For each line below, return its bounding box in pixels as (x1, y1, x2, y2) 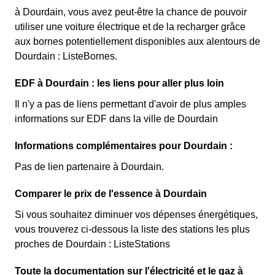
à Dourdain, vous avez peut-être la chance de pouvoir (15, 7, 247, 17)
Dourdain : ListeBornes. (15, 51, 117, 61)
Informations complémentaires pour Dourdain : (15, 141, 233, 151)
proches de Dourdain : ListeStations (15, 239, 170, 249)
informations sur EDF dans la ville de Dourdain (15, 114, 218, 124)
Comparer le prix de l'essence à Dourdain (15, 188, 207, 199)
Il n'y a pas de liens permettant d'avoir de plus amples (15, 99, 246, 109)
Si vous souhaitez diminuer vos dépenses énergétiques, (15, 209, 258, 220)
